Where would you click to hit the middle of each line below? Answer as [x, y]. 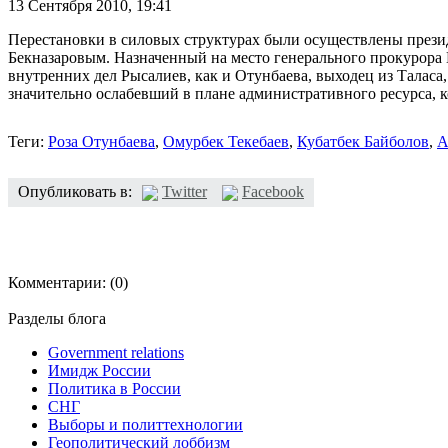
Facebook [273, 191]
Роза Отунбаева [101, 141]
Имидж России [99, 370]
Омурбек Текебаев [226, 141]
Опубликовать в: [75, 191]
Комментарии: [57, 282]
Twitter [184, 191]
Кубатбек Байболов [363, 141]
